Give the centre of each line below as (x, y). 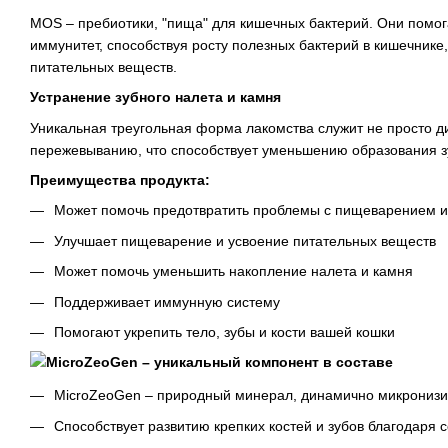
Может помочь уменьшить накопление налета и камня (233, 271)
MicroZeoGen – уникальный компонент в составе (219, 362)
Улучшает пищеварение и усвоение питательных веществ (245, 240)
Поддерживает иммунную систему (167, 301)
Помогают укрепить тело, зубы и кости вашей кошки (224, 332)
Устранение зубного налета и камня (155, 97)
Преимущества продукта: (120, 180)
